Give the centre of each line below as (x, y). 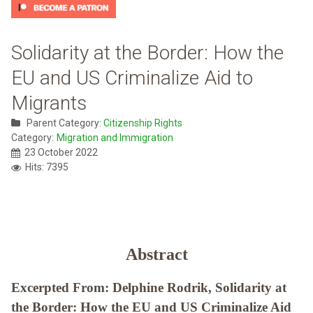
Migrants (49, 103)
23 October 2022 (61, 153)
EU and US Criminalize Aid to (132, 78)
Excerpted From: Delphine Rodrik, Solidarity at (149, 288)
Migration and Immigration (115, 138)
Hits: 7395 (47, 167)
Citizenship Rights (143, 123)
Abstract (156, 255)
